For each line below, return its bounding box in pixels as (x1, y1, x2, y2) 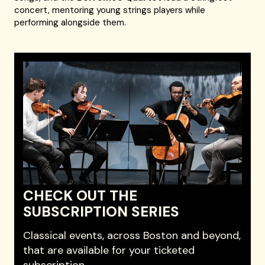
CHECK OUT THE (23, 186, 138, 205)
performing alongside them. (14, 17, 129, 28)
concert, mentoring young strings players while (14, 4, 206, 16)
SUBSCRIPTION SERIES (23, 202, 180, 221)
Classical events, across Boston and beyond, (23, 228, 241, 243)
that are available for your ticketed (23, 243, 195, 257)
